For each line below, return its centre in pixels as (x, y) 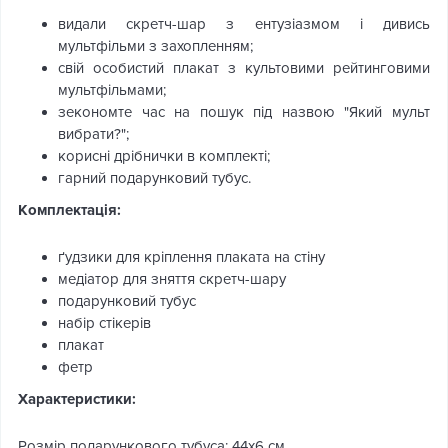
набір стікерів (104, 323)
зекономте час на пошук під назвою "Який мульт (244, 112)
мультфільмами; (112, 90)
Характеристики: (77, 399)
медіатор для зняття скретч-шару (172, 279)
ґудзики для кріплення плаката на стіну (191, 257)
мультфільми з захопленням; (155, 46)
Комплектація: (69, 210)
